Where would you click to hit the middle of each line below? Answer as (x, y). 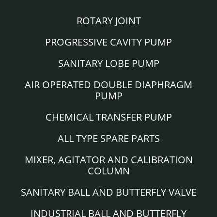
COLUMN (108, 170)
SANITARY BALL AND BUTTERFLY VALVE (108, 192)
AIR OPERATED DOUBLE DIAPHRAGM (108, 84)
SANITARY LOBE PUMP (108, 63)
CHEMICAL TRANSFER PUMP (108, 117)
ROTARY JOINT (108, 20)
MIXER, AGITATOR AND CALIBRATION (108, 159)
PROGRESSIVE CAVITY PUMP (108, 42)
